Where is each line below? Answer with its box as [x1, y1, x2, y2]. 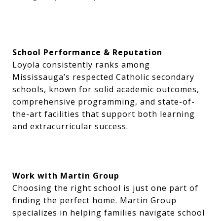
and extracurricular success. [12, 121, 128, 132]
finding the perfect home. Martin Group [12, 195, 177, 206]
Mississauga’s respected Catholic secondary [12, 72, 194, 83]
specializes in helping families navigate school [12, 207, 205, 219]
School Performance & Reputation [12, 47, 162, 58]
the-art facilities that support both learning [12, 109, 195, 120]
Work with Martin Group [12, 170, 119, 182]
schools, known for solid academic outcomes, [12, 84, 199, 95]
